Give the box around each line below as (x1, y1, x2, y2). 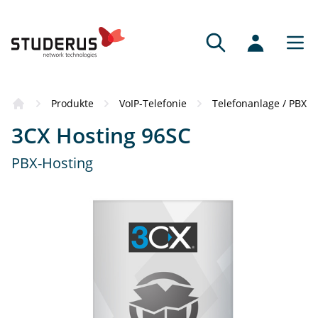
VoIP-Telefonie (119, 97, 187, 110)
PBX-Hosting (11, 153, 93, 172)
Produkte (51, 97, 94, 110)
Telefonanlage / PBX (212, 97, 307, 110)
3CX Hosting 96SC (11, 121, 191, 150)
